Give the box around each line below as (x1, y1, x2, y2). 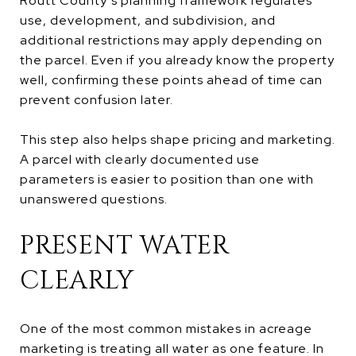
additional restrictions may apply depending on (20, 31, 323, 48)
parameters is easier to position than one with (20, 170, 314, 188)
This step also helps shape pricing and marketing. (20, 130, 335, 148)
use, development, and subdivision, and (20, 11, 276, 29)
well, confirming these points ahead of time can (20, 71, 323, 88)
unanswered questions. (20, 190, 168, 207)
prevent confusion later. (20, 91, 173, 108)
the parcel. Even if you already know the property (20, 51, 335, 68)
